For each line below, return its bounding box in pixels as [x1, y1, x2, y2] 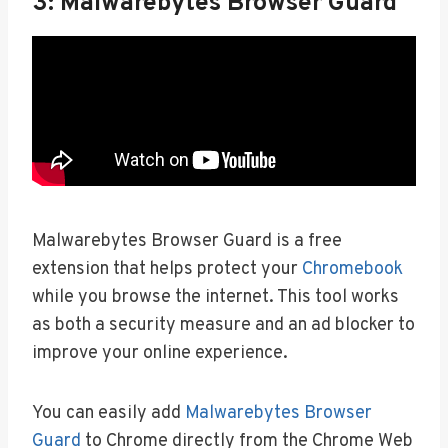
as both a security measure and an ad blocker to [32, 313, 415, 337]
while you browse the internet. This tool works [32, 285, 399, 309]
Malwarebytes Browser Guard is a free [32, 229, 342, 253]
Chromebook [302, 257, 403, 281]
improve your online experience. [32, 341, 288, 365]
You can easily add [32, 401, 185, 425]
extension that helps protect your [32, 257, 302, 281]
